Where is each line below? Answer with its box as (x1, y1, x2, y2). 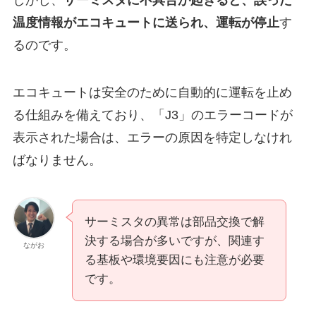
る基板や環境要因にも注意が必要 (84, 253, 265, 267)
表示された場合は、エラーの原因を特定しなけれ (12, 130, 292, 145)
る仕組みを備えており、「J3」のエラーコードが (12, 108, 293, 123)
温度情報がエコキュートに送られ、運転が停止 (12, 15, 279, 30)
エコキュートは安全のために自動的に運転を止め (12, 85, 292, 100)
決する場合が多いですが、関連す (84, 234, 265, 248)
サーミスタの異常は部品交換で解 (84, 215, 265, 229)
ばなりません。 (12, 153, 102, 168)
